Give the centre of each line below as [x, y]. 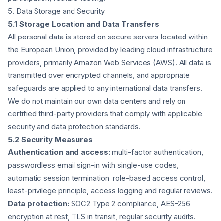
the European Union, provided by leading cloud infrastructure [110, 50]
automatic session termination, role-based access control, [107, 178]
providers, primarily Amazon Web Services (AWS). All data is [110, 62]
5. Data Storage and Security [56, 11]
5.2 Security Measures [50, 139]
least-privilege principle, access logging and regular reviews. [110, 191]
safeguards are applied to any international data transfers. [105, 88]
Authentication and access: [59, 152]
